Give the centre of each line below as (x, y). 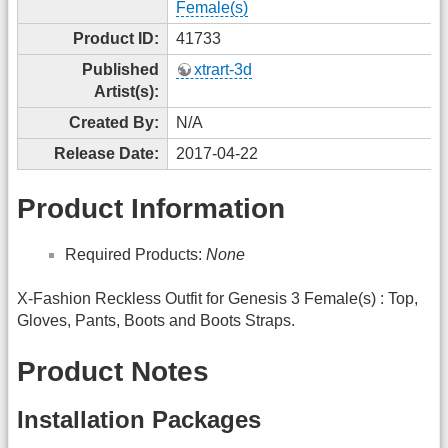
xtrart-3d (223, 69)
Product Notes (113, 371)
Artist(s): (126, 91)
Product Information (151, 209)
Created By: (114, 122)
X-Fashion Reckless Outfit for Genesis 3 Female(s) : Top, (217, 299)
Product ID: (116, 38)
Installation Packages (139, 420)
